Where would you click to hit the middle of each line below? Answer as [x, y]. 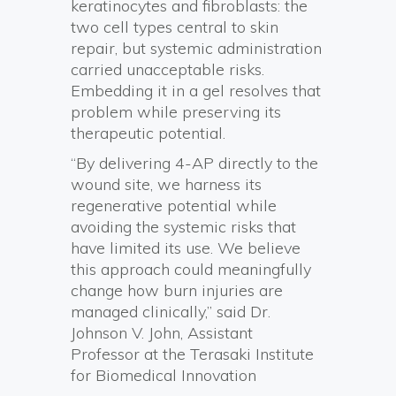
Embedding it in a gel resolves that [196, 90]
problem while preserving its [176, 111]
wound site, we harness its [166, 184]
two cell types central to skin [175, 27]
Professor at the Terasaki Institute [192, 354]
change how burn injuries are [177, 290]
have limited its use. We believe [186, 247]
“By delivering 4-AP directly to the [194, 163]
